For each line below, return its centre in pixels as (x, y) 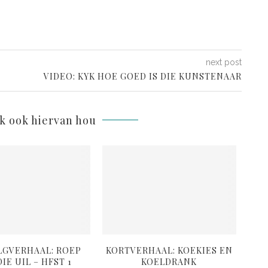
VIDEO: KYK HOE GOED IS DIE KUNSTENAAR (143, 76)
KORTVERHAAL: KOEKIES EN (169, 250)
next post (224, 62)
